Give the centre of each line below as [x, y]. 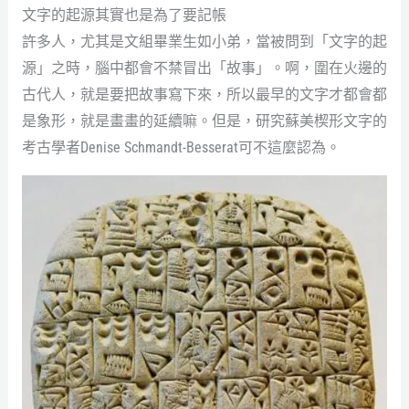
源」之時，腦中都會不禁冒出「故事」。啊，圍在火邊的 [204, 68]
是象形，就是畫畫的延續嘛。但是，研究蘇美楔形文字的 [204, 121]
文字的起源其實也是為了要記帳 [124, 15]
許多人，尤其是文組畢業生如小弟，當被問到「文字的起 [204, 41]
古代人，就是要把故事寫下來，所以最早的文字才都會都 [204, 94]
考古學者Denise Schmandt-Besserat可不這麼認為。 [181, 147]
